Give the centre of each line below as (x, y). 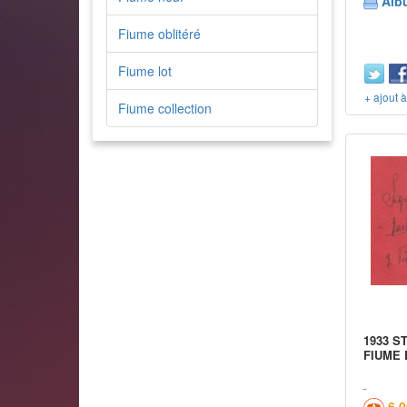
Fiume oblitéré (159, 34)
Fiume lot (145, 71)
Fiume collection (165, 108)
